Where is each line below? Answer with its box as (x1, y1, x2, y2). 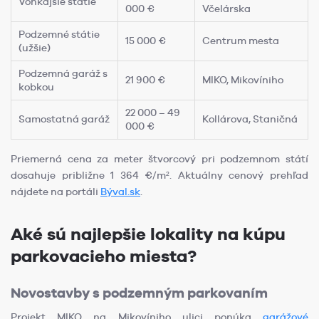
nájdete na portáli (11, 185, 100, 197)
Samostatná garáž (19, 113, 110, 125)
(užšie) (19, 41, 51, 53)
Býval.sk (100, 185, 140, 197)
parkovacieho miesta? (11, 245, 197, 266)
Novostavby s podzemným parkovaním (11, 284, 268, 301)
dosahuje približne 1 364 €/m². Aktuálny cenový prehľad (11, 169, 308, 181)
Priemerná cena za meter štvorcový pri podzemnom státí (11, 152, 308, 164)
